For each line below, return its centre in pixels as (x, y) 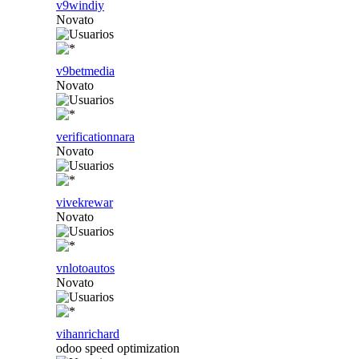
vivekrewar (85, 202)
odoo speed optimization (118, 348)
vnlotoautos (85, 268)
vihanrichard (88, 333)
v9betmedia (85, 71)
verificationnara (95, 136)
